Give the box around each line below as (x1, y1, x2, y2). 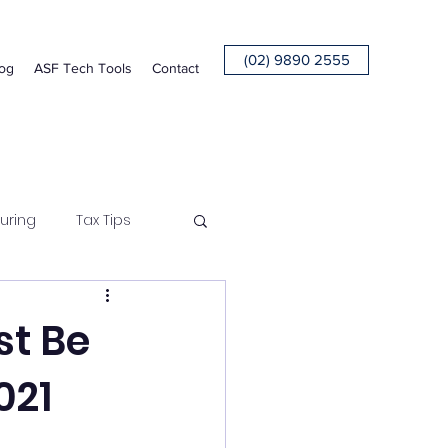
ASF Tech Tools (34, 60, 132, 76)
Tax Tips (76, 209, 131, 230)
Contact (152, 60, 199, 76)
